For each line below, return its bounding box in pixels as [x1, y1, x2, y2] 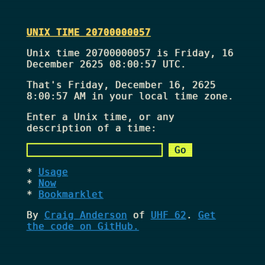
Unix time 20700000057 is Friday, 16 [26, 47, 234, 59]
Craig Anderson [44, 209, 127, 221]
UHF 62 [150, 209, 186, 221]
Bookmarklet [38, 188, 104, 200]
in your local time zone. [85, 90, 234, 102]
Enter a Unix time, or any [26, 111, 174, 122]
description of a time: [26, 122, 157, 134]
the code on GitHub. [26, 220, 139, 232]
